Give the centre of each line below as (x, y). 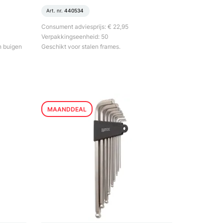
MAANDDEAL (67, 109)
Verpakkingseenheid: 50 (75, 37)
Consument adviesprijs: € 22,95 (85, 27)
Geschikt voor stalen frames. (81, 47)
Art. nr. (56, 10)
